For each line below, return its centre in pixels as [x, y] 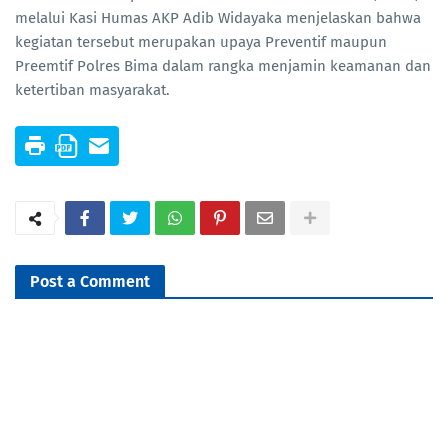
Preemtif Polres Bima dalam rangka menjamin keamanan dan [223, 66]
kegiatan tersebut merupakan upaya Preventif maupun [201, 42]
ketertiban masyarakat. [92, 90]
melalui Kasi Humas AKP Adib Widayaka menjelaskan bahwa [218, 18]
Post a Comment [90, 282]
